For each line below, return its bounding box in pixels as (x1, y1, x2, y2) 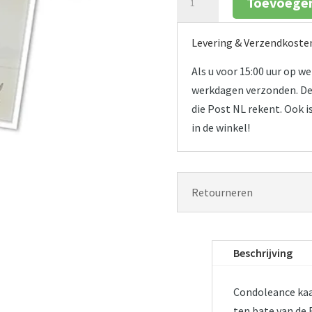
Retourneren (191, 185, 253, 200)
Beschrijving (233, 245, 293, 260)
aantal (175, 41, 208, 56)
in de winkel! (191, 120, 250, 134)
